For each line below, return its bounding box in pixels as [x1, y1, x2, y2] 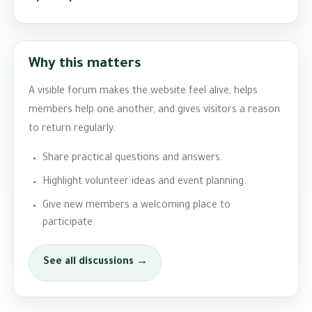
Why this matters [29, 57, 142, 73]
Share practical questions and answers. [42, 153, 223, 165]
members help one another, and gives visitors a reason [29, 105, 281, 117]
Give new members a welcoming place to [42, 200, 231, 212]
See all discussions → [42, 257, 148, 269]
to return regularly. [29, 124, 116, 136]
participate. [42, 217, 95, 229]
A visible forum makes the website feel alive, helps [29, 86, 258, 98]
